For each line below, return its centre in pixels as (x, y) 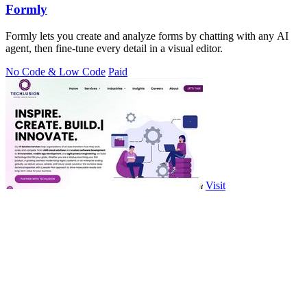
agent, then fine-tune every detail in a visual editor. (114, 49)
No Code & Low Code (56, 72)
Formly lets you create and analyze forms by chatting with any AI (147, 36)
